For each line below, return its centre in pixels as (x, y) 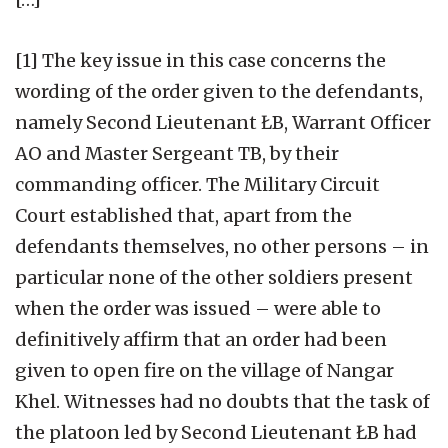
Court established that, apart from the (183, 215)
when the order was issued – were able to (198, 308)
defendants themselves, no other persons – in (222, 246)
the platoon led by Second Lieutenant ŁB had (216, 432)
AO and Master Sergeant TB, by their (177, 153)
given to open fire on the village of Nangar (204, 370)
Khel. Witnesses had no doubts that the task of (222, 401)
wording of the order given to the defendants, (219, 91)
